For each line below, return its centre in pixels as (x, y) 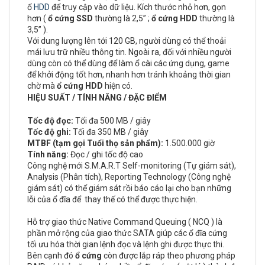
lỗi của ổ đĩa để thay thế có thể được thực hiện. (112, 199)
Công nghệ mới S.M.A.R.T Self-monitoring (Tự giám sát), (132, 166)
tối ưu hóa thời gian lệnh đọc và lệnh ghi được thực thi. (126, 244)
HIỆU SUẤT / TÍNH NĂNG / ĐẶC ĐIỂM (97, 98)
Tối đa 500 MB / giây (113, 121)
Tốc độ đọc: (51, 121)
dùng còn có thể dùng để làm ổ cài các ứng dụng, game (128, 63)
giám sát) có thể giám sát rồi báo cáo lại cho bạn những (129, 188)
